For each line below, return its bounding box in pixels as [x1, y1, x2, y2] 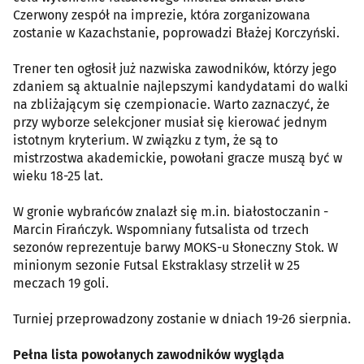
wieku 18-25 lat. [13, 167, 103, 184]
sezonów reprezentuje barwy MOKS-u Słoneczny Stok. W [13, 239, 338, 255]
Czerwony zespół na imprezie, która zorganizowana [13, 6, 310, 23]
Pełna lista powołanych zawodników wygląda [13, 346, 284, 362]
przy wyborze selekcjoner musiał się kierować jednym [13, 114, 327, 130]
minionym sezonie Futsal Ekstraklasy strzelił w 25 [13, 257, 300, 273]
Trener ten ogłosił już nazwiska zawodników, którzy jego [13, 60, 336, 76]
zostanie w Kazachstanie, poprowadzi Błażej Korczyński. [13, 24, 340, 41]
